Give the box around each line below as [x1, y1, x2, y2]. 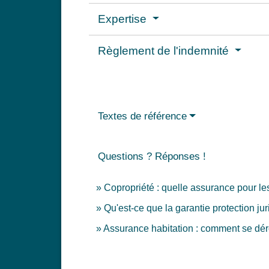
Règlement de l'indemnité [98, 44, 232, 58]
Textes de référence [98, 110, 187, 122]
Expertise [98, 13, 150, 26]
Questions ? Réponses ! [98, 151, 206, 163]
